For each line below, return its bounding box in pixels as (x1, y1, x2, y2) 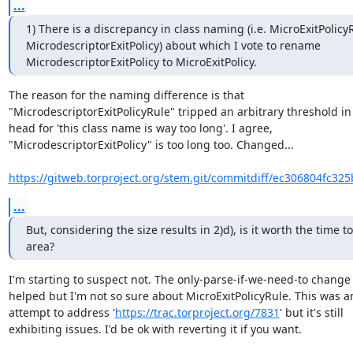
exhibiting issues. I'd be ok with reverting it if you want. (8, 321, 302, 336)
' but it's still (279, 305, 344, 320)
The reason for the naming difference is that (8, 87, 244, 102)
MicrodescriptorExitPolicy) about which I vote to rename (25, 38, 321, 53)
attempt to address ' (8, 305, 115, 320)
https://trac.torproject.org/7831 (114, 305, 280, 320)
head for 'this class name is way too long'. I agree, (8, 121, 273, 136)
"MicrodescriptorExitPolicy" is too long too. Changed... (8, 137, 294, 152)
